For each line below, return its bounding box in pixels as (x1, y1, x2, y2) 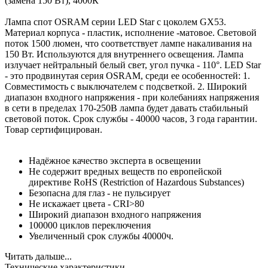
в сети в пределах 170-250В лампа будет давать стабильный (5, 102, 248, 113)
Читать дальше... (5, 251, 72, 261)
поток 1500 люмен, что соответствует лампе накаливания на (5, 38, 252, 48)
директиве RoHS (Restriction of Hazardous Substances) (29, 176, 244, 187)
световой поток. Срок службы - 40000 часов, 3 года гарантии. (5, 113, 257, 124)
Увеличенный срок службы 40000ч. (29, 230, 173, 241)
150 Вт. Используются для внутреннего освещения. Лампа (5, 48, 243, 59)
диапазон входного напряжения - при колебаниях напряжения (5, 92, 259, 102)
